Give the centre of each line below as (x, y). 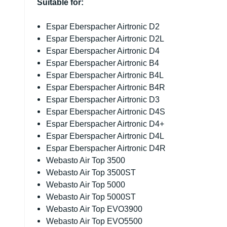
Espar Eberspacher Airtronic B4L (105, 75)
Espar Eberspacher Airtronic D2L (105, 39)
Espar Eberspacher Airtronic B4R (106, 87)
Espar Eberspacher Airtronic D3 (103, 100)
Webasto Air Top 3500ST (91, 173)
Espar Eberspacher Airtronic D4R (106, 148)
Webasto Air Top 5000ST (91, 197)
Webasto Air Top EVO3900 (94, 209)
